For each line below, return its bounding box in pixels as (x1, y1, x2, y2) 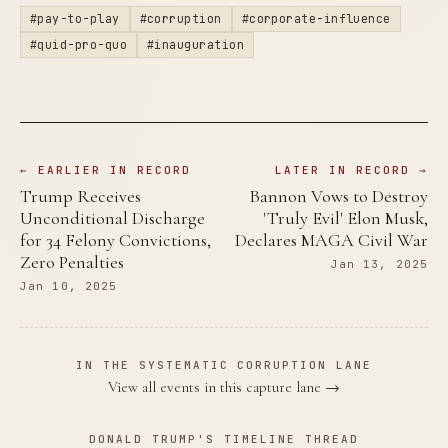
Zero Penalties (20, 250, 124, 273)
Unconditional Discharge (20, 206, 205, 229)
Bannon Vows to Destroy (249, 184, 428, 207)
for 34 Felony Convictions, (20, 228, 211, 251)
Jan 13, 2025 (330, 256, 428, 271)
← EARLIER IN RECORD (20, 162, 191, 177)
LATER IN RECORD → (275, 162, 428, 177)
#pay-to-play (30, 10, 120, 26)
